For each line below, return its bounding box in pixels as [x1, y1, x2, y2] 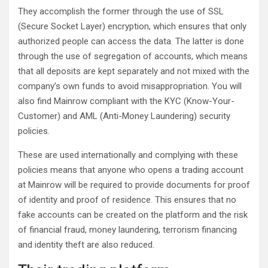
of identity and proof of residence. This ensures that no [18, 194, 236, 205]
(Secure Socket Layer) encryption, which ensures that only [18, 21, 246, 32]
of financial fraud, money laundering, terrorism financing [18, 224, 237, 235]
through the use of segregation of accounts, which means [18, 51, 248, 62]
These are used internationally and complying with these [18, 150, 238, 160]
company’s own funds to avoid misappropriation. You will [18, 81, 242, 92]
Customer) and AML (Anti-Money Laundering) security [18, 111, 230, 121]
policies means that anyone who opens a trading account [18, 165, 243, 175]
